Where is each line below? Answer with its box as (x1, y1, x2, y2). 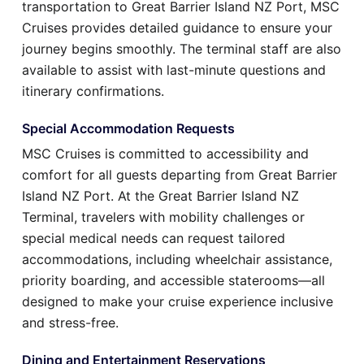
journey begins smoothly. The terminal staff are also (22, 41, 341, 58)
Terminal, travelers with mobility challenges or (22, 209, 305, 226)
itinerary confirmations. (22, 83, 164, 100)
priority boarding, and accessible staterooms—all (22, 272, 325, 289)
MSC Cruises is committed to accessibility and (22, 145, 309, 162)
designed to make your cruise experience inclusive (22, 293, 333, 310)
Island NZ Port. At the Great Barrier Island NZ (22, 188, 299, 205)
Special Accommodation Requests (22, 120, 235, 137)
